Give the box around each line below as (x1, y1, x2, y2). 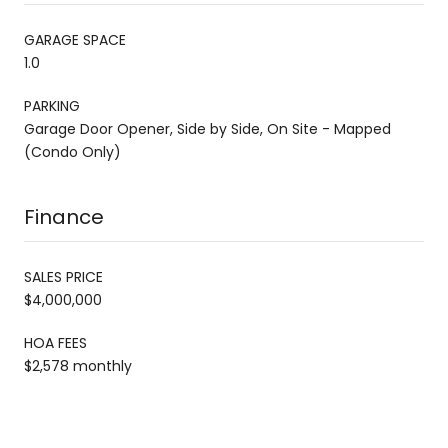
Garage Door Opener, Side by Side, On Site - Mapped (24, 118, 391, 139)
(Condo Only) (24, 141, 121, 162)
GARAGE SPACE (24, 29, 126, 50)
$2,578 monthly (24, 355, 132, 376)
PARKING (24, 95, 80, 116)
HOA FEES (24, 332, 87, 353)
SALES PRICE (24, 266, 103, 287)
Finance (24, 202, 104, 231)
